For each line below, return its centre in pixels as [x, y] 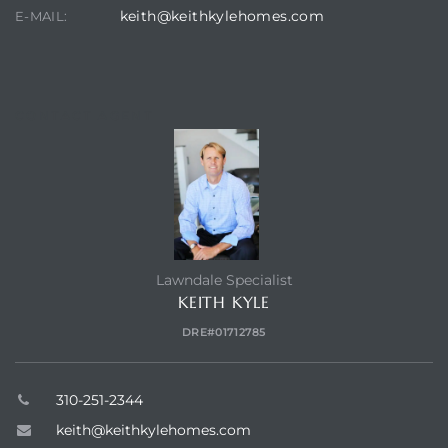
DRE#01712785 [224, 331]
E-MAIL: [41, 15]
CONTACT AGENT [84, 115]
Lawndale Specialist [224, 279]
